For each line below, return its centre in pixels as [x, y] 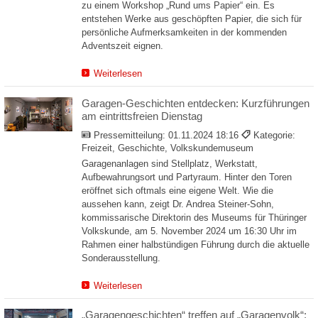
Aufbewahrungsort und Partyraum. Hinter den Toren [187, 177]
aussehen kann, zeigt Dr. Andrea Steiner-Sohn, [178, 204]
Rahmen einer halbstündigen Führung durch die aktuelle [196, 244]
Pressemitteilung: [131, 135]
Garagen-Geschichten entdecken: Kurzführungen [196, 103]
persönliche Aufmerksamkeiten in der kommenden [184, 33]
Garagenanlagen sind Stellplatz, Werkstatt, [170, 163]
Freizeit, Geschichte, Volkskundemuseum [168, 148]
